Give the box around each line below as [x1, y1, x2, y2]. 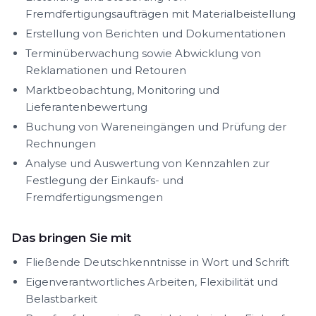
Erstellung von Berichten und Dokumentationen [25, 27, 286, 40]
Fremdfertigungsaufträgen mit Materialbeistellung [25, 7, 296, 20]
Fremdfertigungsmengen [25, 190, 163, 204]
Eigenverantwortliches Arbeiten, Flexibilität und [25, 275, 278, 288]
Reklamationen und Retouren [25, 63, 186, 77]
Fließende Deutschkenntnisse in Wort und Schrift [25, 255, 289, 269]
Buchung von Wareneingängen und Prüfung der [25, 120, 286, 133]
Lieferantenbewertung [25, 100, 147, 114]
